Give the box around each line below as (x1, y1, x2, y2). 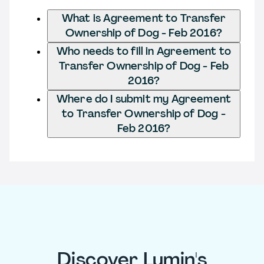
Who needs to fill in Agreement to (57, 44, 231, 58)
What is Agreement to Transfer (61, 11, 226, 25)
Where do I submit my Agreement (56, 91, 232, 106)
